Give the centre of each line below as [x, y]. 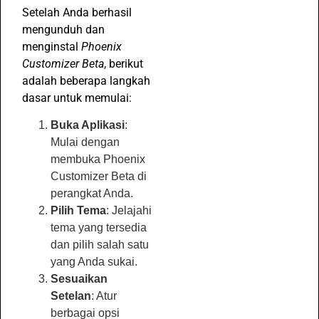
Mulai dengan [85, 142]
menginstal [52, 47]
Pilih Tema [78, 211]
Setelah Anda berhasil [77, 12]
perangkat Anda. [92, 194]
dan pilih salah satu [100, 245]
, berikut [124, 64]
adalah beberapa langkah [86, 81]
